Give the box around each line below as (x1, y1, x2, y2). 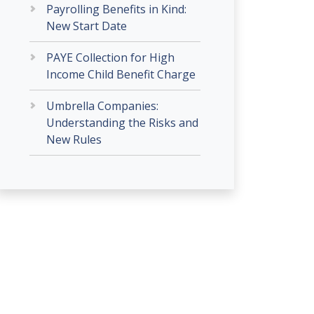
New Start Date (46, 18, 127, 34)
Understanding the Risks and (46, 115, 198, 130)
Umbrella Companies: (46, 98, 158, 114)
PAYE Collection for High (46, 50, 175, 65)
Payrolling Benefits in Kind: (46, 1, 186, 17)
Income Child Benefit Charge (46, 67, 196, 82)
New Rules (46, 132, 102, 147)
